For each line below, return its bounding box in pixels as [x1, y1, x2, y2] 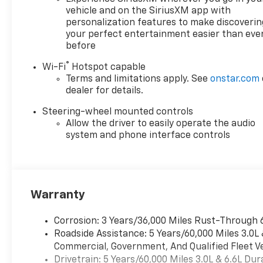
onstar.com [210, 75, 260, 85]
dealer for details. [66, 86, 144, 96]
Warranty [31, 189, 86, 201]
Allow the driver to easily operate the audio [66, 119, 256, 129]
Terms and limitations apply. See [66, 75, 211, 85]
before [66, 42, 96, 52]
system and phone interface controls [66, 131, 231, 141]
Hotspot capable [69, 63, 146, 73]
